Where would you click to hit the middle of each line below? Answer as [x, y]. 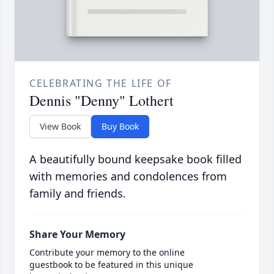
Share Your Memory [77, 235]
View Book [60, 127]
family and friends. [78, 194]
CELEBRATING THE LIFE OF [101, 83]
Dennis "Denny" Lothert [102, 101]
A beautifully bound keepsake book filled [135, 159]
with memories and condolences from [128, 176]
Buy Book [120, 127]
